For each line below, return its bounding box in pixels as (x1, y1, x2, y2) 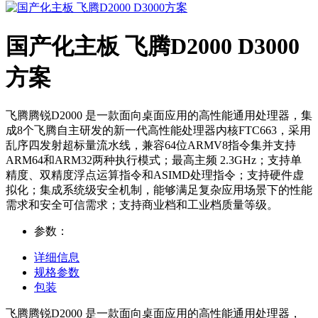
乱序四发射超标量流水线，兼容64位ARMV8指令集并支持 (6, 139, 296, 152)
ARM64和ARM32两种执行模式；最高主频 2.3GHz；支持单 (6, 154, 302, 167)
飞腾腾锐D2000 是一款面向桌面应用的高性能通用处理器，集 (6, 109, 312, 122)
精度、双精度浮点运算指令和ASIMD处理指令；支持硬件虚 (6, 169, 304, 182)
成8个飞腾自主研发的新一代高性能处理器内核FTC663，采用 (6, 124, 311, 137)
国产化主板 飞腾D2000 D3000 (6, 33, 300, 59)
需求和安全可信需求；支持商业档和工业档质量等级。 (6, 199, 278, 212)
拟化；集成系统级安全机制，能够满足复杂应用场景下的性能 (6, 184, 312, 197)
